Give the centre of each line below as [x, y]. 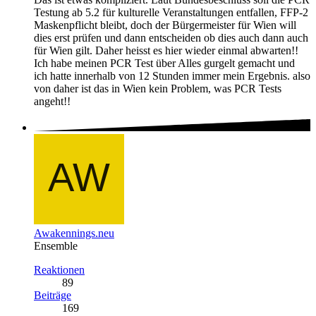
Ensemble [56, 245]
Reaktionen [59, 269]
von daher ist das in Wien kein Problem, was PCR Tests [158, 89]
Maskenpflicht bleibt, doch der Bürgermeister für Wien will [165, 25]
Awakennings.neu [74, 233]
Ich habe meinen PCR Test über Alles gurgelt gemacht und [164, 63]
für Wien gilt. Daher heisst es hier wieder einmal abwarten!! [166, 51]
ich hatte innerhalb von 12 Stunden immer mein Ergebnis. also [172, 76]
